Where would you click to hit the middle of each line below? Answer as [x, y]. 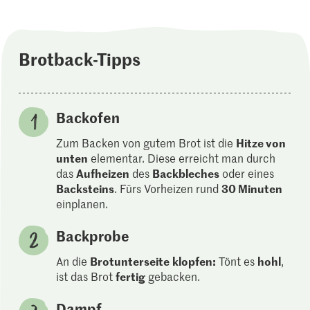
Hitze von [261, 143]
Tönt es [237, 261]
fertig [131, 276]
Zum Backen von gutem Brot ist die [146, 143]
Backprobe [93, 236]
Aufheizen [103, 173]
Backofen [88, 117]
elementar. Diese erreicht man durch [182, 158]
